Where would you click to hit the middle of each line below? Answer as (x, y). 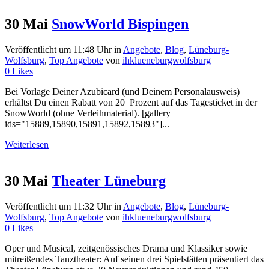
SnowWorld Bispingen (120, 24)
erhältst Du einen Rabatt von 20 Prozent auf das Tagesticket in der (131, 103)
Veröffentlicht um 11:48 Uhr (58, 50)
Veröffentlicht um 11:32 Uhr (58, 207)
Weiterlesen (27, 145)
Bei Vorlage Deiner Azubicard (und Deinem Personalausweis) (122, 92)
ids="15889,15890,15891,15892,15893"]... (87, 124)
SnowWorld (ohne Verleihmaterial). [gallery (88, 113)
